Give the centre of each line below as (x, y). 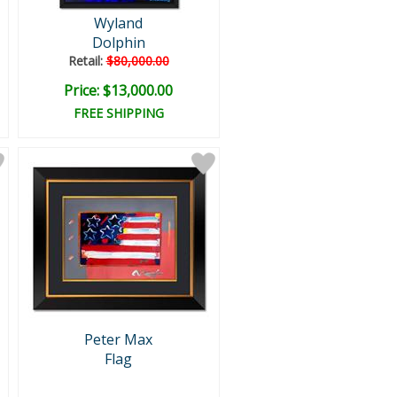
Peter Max (118, 339)
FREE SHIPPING (118, 113)
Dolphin (118, 43)
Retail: (87, 61)
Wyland (118, 23)
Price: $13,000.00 (118, 90)
